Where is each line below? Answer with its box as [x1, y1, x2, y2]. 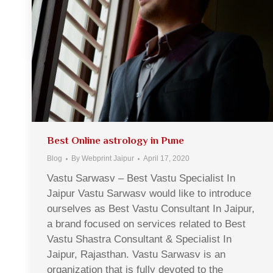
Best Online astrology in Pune [47, 135, 184, 147]
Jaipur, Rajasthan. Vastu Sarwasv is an [47, 249, 225, 261]
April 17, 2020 [143, 154, 190, 163]
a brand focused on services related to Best [47, 218, 246, 230]
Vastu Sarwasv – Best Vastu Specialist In [47, 172, 235, 185]
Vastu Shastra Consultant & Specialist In [47, 233, 232, 246]
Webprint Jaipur [82, 154, 134, 163]
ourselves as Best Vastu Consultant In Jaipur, [47, 203, 255, 215]
